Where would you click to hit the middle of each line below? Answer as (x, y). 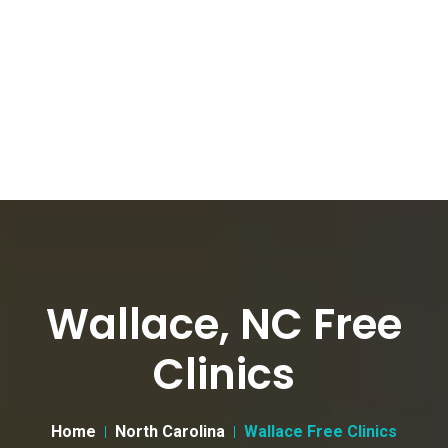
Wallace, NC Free (224, 324)
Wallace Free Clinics (320, 431)
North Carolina (170, 431)
